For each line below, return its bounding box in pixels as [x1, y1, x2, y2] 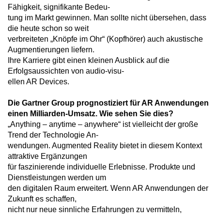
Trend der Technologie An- [8, 131, 98, 139]
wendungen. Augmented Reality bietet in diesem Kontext [8, 141, 202, 150]
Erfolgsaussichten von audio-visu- [8, 67, 124, 76]
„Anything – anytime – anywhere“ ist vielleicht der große [8, 120, 198, 129]
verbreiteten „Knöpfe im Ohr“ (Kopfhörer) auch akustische [8, 35, 203, 44]
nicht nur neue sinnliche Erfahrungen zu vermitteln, [8, 205, 182, 214]
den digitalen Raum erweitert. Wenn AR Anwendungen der [8, 184, 208, 193]
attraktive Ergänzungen [8, 152, 87, 161]
